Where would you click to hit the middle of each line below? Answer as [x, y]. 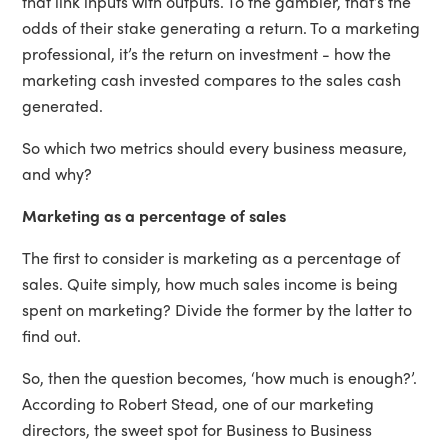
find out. [52, 335]
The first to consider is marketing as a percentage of [211, 257]
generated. [63, 105]
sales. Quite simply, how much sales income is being [210, 283]
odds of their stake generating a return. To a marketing [221, 27]
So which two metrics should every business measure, [215, 147]
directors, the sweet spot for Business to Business [197, 429]
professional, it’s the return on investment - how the [207, 53]
